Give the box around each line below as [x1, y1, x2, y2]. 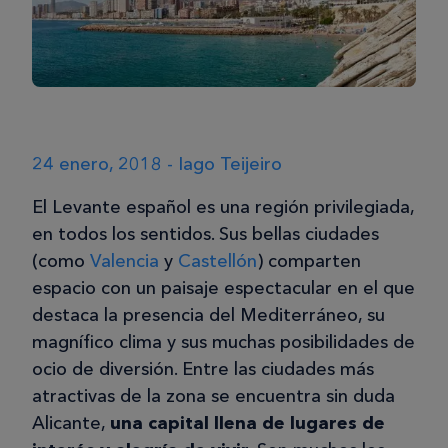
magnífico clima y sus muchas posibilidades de [32, 331, 415, 354]
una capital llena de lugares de [110, 412, 385, 435]
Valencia [90, 250, 159, 273]
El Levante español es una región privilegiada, [32, 196, 414, 219]
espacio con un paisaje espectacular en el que [32, 277, 415, 300]
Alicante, [32, 412, 110, 435]
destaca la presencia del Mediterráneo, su [32, 304, 385, 327]
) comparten [257, 250, 361, 273]
